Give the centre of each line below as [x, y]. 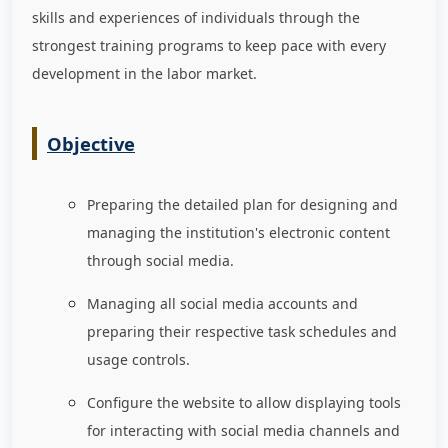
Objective [91, 144]
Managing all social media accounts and [222, 304]
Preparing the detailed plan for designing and [242, 205]
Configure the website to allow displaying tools [244, 403]
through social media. [160, 261]
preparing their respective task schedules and [242, 332]
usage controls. [138, 360]
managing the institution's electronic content [238, 233]
